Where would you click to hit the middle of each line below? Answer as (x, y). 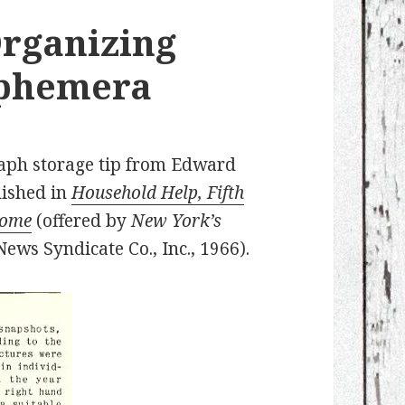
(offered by (82, 221)
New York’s (177, 221)
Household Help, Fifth (158, 193)
